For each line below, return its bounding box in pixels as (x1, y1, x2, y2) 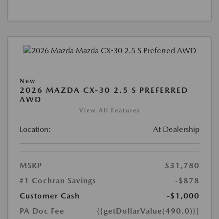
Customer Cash (20, 191, 80, 201)
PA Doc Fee (20, 206, 65, 216)
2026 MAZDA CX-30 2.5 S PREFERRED (20, 86, 188, 95)
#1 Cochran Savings (20, 176, 96, 186)
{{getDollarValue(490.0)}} (97, 206, 199, 216)
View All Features (79, 107, 140, 114)
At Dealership (153, 125, 199, 134)
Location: (20, 125, 51, 134)
